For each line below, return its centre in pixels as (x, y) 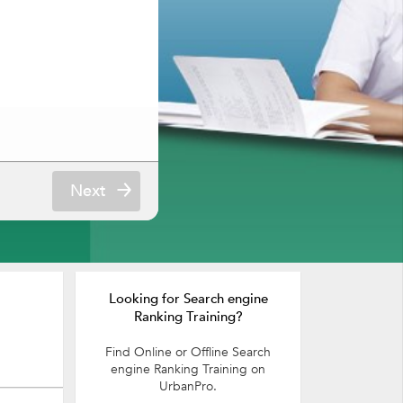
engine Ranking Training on (188, 369)
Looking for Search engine (188, 299)
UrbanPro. (188, 386)
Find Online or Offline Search (188, 352)
